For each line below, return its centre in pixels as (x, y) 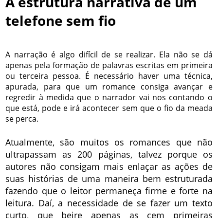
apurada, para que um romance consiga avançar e (109, 86)
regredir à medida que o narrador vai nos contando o (109, 97)
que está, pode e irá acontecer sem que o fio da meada (109, 108)
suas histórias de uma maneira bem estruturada (109, 178)
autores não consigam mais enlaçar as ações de (109, 166)
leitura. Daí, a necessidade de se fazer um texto (109, 203)
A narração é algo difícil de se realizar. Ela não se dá (109, 54)
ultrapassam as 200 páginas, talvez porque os (109, 154)
